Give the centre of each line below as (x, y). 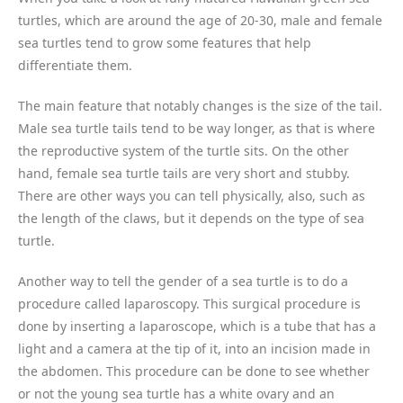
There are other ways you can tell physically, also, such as (192, 195)
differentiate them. (75, 65)
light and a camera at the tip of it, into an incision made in (194, 348)
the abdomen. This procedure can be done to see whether (194, 371)
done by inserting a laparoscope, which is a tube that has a (197, 326)
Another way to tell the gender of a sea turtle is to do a (183, 281)
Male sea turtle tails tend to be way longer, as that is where (197, 128)
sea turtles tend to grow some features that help (165, 42)
